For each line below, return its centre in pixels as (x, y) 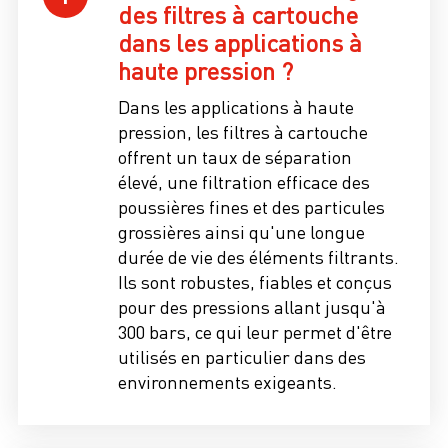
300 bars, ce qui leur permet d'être (255, 332)
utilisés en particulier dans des (242, 357)
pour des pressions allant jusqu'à (252, 307)
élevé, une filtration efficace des (244, 182)
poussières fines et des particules (251, 207)
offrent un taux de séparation (235, 157)
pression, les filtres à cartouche (243, 132)
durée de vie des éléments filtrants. (258, 257)
